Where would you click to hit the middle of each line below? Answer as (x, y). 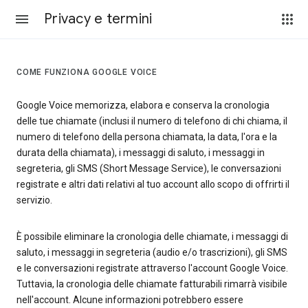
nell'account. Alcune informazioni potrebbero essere (130, 300)
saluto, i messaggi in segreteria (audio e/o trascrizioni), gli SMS (152, 253)
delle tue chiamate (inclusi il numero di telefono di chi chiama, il (152, 121)
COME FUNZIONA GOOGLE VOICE (87, 72)
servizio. (34, 200)
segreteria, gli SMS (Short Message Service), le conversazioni (149, 169)
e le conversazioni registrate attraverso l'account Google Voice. (152, 268)
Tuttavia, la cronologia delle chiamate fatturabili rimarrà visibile (152, 284)
